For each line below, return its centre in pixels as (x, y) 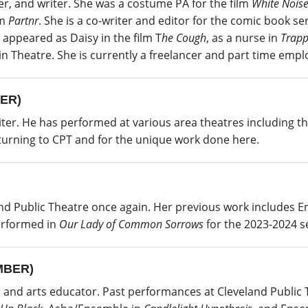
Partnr (23, 20)
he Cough (184, 37)
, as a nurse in (243, 37)
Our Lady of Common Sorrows (131, 224)
